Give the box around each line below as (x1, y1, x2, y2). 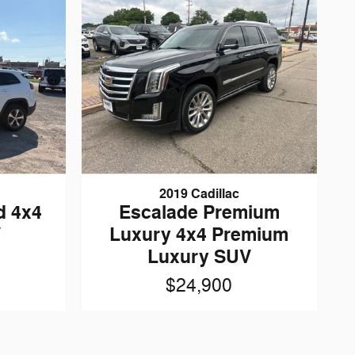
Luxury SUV (147, 245, 251, 269)
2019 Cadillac (158, 185, 239, 202)
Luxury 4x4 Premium (109, 223, 289, 246)
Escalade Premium (118, 200, 280, 224)
